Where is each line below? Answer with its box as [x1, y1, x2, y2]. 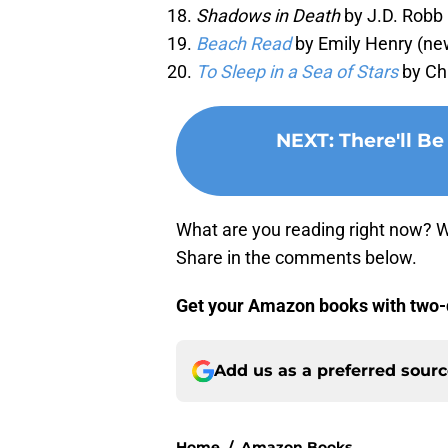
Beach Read [196, 33, 291, 55]
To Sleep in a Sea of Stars [196, 61, 398, 83]
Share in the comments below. [176, 247, 417, 269]
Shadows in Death [196, 5, 340, 27]
